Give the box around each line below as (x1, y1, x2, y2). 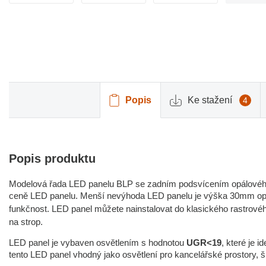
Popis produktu (9, 152, 96, 165)
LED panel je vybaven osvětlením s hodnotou (9, 237, 186, 248)
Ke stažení (187, 94, 232, 105)
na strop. (9, 217, 43, 227)
